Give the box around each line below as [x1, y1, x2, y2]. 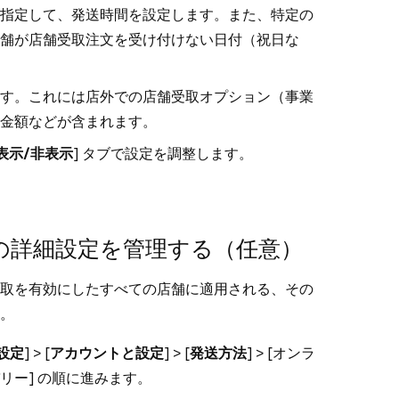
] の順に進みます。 [28, 370, 155, 387]
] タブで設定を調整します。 [73, 145, 253, 162]
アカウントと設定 [50, 345, 164, 362]
